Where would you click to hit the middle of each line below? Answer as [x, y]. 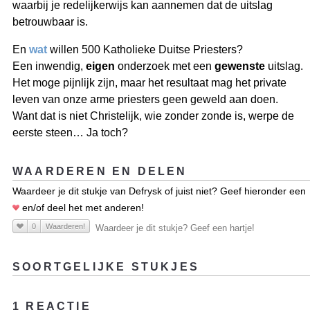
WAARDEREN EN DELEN [100, 172]
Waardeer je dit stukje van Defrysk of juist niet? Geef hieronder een [159, 191]
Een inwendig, [49, 66]
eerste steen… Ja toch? [70, 133]
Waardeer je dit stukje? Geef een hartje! [175, 228]
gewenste [240, 66]
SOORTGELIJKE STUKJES [106, 267]
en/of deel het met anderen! [82, 208]
